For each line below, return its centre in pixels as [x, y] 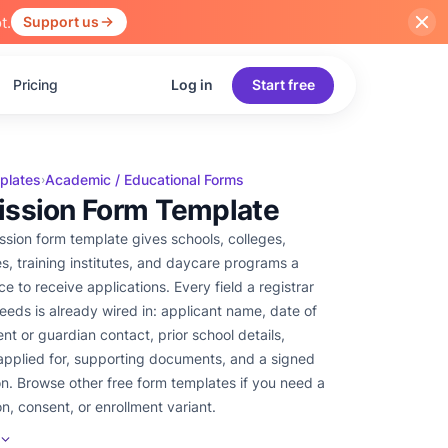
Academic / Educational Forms [144, 179]
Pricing [35, 84]
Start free [283, 84]
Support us [61, 21]
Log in [191, 84]
